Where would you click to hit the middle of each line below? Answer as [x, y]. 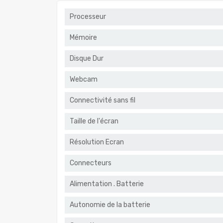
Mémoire [83, 37]
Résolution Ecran [97, 142]
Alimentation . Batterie [107, 184]
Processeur [88, 16]
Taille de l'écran [94, 121]
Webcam [84, 79]
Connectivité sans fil [103, 100]
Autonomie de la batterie [110, 205]
